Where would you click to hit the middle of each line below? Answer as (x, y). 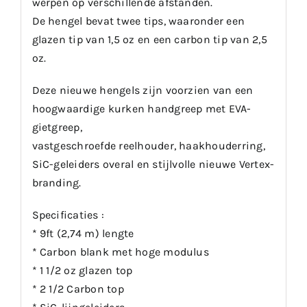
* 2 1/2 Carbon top (78, 288)
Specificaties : (68, 214)
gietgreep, (57, 127)
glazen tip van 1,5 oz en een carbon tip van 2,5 (149, 39)
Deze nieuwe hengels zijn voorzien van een (143, 90)
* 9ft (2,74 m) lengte (83, 233)
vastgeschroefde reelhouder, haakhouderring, (148, 145)
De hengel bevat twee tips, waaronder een (138, 21)
